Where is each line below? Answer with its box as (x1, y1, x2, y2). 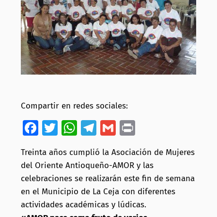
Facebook (38, 118, 104, 137)
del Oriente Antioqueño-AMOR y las (20, 160, 154, 170)
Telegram (96, 118, 159, 137)
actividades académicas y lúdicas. (20, 199, 146, 210)
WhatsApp (77, 118, 147, 137)
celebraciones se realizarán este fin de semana (20, 173, 195, 184)
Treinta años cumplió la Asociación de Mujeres (20, 147, 195, 157)
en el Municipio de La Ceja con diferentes (20, 186, 175, 197)
